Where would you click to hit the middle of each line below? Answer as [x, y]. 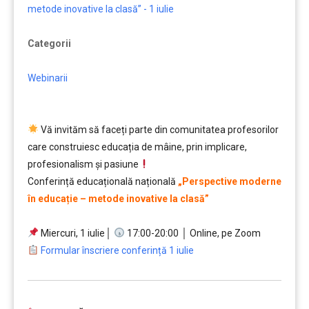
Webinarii [48, 78]
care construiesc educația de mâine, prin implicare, [137, 147]
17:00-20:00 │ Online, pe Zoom [192, 233]
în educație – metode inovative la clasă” [118, 199]
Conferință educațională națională [103, 181]
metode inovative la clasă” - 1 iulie [101, 9]
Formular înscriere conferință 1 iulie [117, 250]
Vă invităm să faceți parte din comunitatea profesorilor [158, 130]
